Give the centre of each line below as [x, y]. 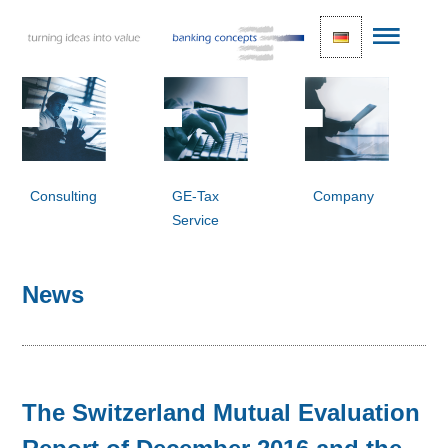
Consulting [64, 196]
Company [343, 196]
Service [195, 220]
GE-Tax [195, 196]
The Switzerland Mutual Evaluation [221, 412]
